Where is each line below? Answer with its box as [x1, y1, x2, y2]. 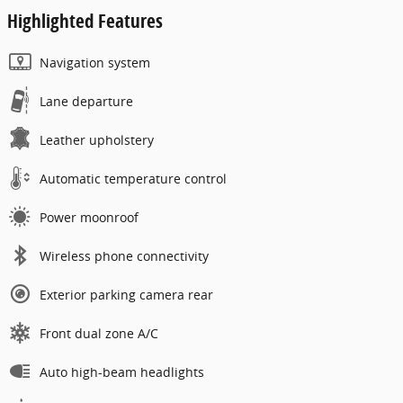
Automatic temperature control [40, 169, 227, 187]
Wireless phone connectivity [40, 246, 209, 264]
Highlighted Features [7, 7, 163, 33]
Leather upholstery [40, 130, 154, 148]
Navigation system [40, 53, 150, 71]
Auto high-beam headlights [40, 363, 204, 381]
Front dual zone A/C [40, 324, 158, 342]
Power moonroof [40, 208, 139, 226]
